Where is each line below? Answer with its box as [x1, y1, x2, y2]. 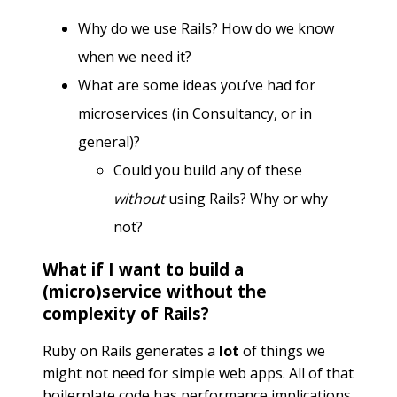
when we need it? [78, 46, 191, 66]
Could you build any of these [113, 160, 302, 180]
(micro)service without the [43, 279, 267, 302]
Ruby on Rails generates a [43, 341, 219, 362]
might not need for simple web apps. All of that [43, 363, 354, 384]
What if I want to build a [43, 257, 244, 280]
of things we [239, 341, 325, 362]
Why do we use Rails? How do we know [78, 18, 334, 38]
